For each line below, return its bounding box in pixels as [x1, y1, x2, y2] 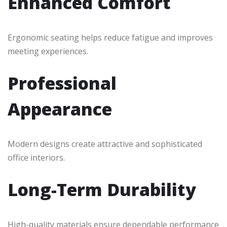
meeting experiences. [8, 45, 88, 57]
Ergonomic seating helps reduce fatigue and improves [8, 31, 213, 43]
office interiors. [8, 152, 65, 163]
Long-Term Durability [8, 177, 196, 201]
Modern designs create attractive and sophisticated [8, 138, 202, 149]
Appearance [8, 97, 112, 121]
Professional [8, 71, 117, 95]
